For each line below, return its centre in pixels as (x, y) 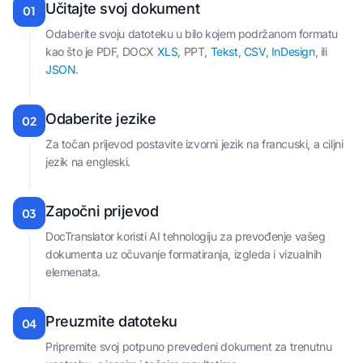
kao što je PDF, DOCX (101, 52)
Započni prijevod (102, 211)
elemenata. (73, 272)
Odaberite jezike (101, 119)
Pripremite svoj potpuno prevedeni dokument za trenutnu (189, 347)
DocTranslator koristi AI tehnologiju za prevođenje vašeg (186, 237)
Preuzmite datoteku (111, 322)
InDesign (293, 52)
